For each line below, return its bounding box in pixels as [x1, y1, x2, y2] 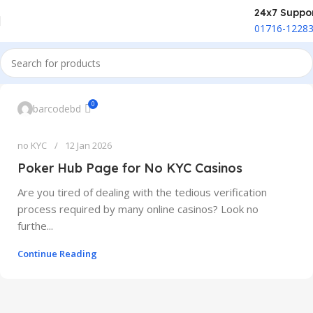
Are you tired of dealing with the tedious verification [17, 185, 267, 199]
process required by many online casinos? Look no [17, 202, 259, 216]
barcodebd [33, 102, 81, 115]
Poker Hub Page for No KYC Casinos [17, 160, 242, 176]
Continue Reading [17, 247, 97, 260]
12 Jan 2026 [65, 139, 112, 152]
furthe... [17, 219, 53, 233]
